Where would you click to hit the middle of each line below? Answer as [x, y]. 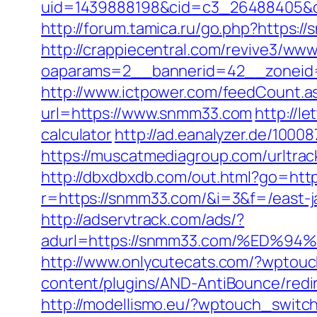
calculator [77, 134]
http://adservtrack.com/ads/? [143, 219]
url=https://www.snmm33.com [147, 113]
